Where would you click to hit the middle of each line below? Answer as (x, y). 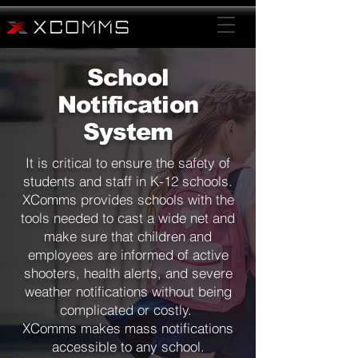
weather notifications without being (128, 291)
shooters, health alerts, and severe (128, 273)
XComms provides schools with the (128, 199)
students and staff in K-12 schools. (128, 181)
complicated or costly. (128, 310)
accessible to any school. (128, 346)
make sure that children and (128, 236)
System (128, 132)
